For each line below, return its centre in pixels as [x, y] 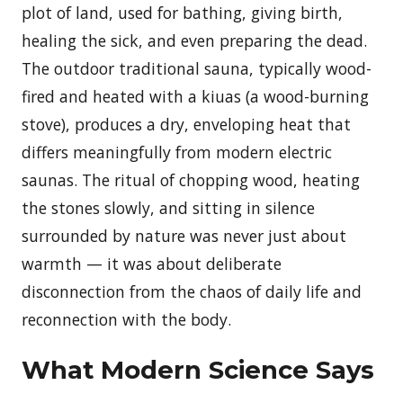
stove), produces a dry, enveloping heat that [186, 124]
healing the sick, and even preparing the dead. [194, 40]
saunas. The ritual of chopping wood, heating [191, 179]
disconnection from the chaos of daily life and [192, 291]
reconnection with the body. [126, 319]
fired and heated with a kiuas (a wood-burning [195, 96]
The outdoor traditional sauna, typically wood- [197, 68]
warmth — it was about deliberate [152, 263]
